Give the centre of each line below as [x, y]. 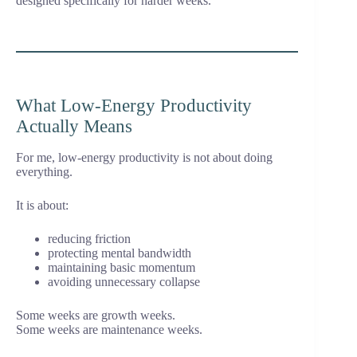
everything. [44, 172]
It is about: [42, 206]
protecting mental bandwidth [120, 253]
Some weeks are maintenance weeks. [109, 330]
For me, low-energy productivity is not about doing [144, 158]
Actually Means [74, 127]
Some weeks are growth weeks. [96, 316]
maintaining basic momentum [122, 268]
